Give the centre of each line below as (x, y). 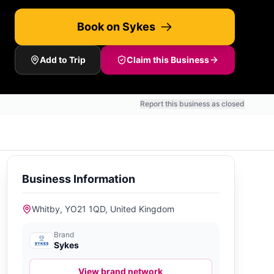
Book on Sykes (116, 27)
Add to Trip (63, 60)
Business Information (78, 179)
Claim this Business (168, 60)
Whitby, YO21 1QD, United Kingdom (103, 209)
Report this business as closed (192, 104)
